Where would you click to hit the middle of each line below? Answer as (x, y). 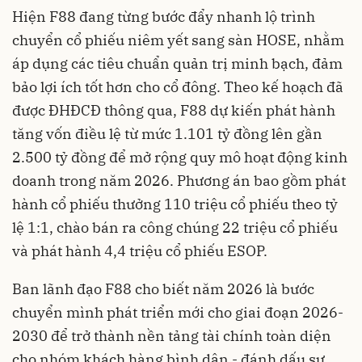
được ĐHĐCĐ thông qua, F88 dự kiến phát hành (174, 110)
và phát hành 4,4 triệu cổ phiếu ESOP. (140, 250)
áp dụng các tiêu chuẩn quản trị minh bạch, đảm (177, 63)
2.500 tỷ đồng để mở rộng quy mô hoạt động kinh (180, 157)
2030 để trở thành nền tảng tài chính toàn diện (172, 335)
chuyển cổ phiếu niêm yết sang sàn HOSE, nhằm (178, 40)
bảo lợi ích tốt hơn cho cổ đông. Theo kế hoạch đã (178, 86)
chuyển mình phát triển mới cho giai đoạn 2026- (178, 312)
